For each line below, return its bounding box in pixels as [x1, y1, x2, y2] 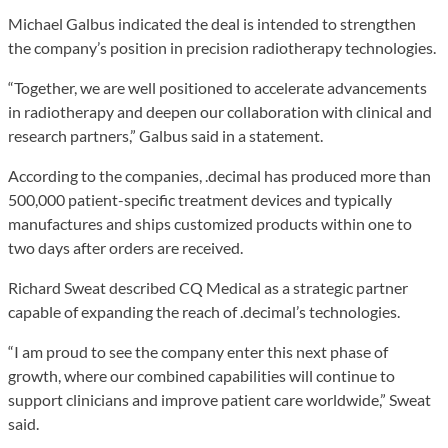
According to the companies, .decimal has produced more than [8, 165, 431, 185]
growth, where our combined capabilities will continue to [8, 365, 395, 385]
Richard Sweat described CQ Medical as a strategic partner [8, 277, 408, 297]
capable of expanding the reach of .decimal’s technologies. [8, 301, 400, 321]
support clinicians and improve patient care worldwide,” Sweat [8, 389, 431, 409]
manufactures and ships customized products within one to [8, 213, 412, 233]
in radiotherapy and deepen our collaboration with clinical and [8, 101, 432, 121]
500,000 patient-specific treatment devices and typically [8, 189, 392, 209]
